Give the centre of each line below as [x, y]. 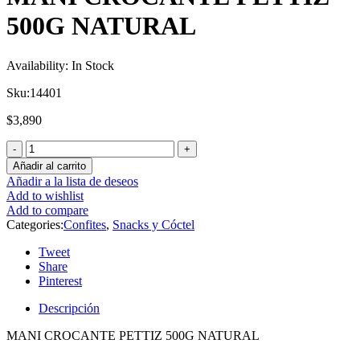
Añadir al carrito [49, 166]
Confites [85, 224]
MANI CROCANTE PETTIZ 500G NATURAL [133, 335]
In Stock [93, 65]
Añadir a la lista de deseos [72, 181]
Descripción [69, 308]
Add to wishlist [45, 195]
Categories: [35, 224]
